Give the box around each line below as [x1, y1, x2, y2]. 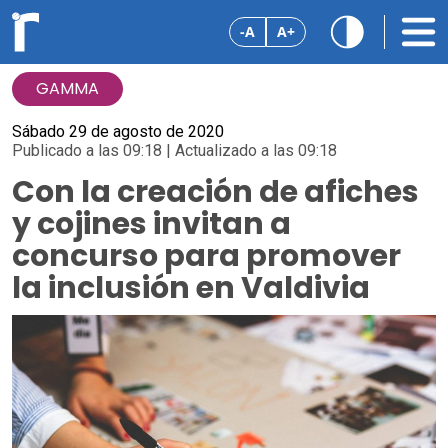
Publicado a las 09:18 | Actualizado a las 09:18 [12, 141, 337, 160]
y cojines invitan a [12, 203, 291, 245]
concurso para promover [12, 235, 401, 277]
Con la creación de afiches [12, 171, 419, 213]
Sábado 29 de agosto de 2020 [12, 122, 224, 141]
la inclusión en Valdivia [12, 267, 370, 309]
